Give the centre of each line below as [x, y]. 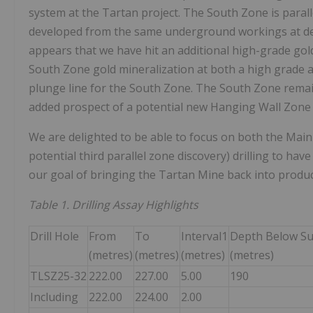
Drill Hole [54, 236]
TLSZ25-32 [58, 276]
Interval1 [204, 236]
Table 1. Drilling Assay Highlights [114, 205]
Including [54, 297]
